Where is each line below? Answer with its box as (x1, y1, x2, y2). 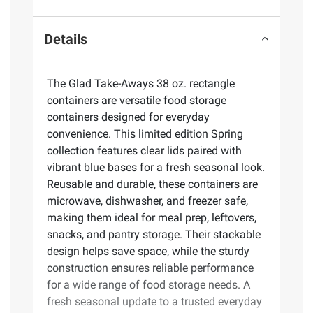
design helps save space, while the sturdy (47, 245, 249, 259)
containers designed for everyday (47, 110, 210, 124)
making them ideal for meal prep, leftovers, (47, 211, 256, 225)
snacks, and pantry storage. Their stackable (47, 228, 261, 242)
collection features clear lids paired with (47, 144, 242, 158)
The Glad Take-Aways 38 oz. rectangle (47, 77, 235, 91)
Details (44, 30, 87, 48)
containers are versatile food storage (47, 94, 226, 108)
